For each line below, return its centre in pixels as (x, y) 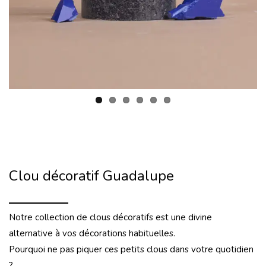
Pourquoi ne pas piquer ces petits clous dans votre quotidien (131, 249)
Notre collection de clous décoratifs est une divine (110, 217)
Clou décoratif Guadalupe (91, 176)
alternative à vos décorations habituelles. (92, 233)
